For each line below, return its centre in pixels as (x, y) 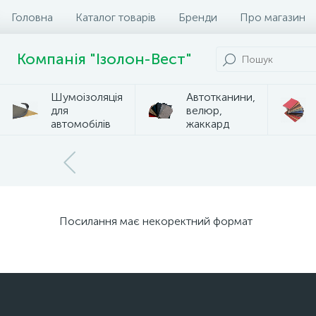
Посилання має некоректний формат (156, 221)
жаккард (208, 123)
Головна (32, 17)
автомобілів (81, 123)
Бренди (198, 17)
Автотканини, (221, 97)
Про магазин (273, 17)
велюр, (204, 110)
